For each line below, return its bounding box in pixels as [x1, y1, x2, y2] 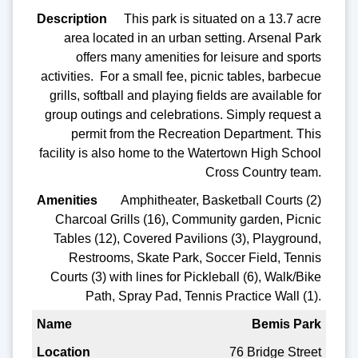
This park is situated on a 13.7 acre [124, 11, 322, 26]
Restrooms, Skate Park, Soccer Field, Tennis [69, 250, 322, 265]
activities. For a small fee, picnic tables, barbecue [41, 69, 322, 83]
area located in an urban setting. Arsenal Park [64, 30, 322, 45]
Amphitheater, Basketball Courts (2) [121, 193, 322, 207]
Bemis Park [252, 316, 322, 331]
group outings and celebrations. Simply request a [45, 107, 322, 121]
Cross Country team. [205, 165, 322, 179]
